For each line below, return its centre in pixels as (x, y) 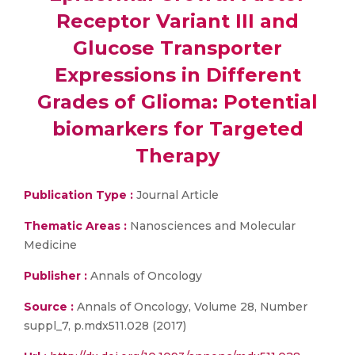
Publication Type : (78, 195)
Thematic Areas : (75, 226)
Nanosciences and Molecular (211, 226)
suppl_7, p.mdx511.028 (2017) (105, 326)
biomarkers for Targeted (177, 129)
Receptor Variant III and (177, 21)
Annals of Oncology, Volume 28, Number (191, 307)
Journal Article (176, 195)
